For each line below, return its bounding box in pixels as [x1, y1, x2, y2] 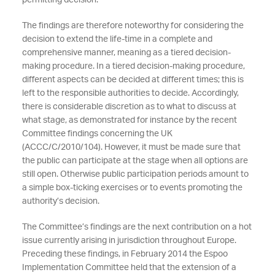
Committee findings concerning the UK [21, 130, 172, 138]
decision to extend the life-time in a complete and [21, 35, 212, 44]
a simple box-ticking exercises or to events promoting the [21, 184, 242, 192]
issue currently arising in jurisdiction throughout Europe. [21, 236, 236, 245]
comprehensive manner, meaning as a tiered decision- [21, 48, 231, 57]
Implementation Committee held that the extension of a [21, 263, 236, 272]
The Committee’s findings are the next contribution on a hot [21, 223, 252, 231]
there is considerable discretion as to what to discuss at [21, 103, 236, 111]
